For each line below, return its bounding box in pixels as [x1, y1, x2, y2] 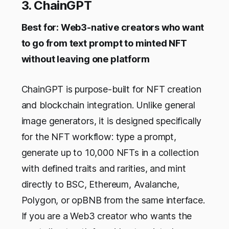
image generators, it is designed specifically [21, 116, 202, 127]
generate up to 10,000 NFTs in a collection [21, 147, 199, 158]
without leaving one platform [21, 54, 150, 65]
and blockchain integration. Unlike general [21, 100, 195, 111]
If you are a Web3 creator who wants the [21, 211, 192, 222]
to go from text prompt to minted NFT [21, 38, 187, 49]
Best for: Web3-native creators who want [21, 22, 204, 33]
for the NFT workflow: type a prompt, [21, 131, 176, 143]
